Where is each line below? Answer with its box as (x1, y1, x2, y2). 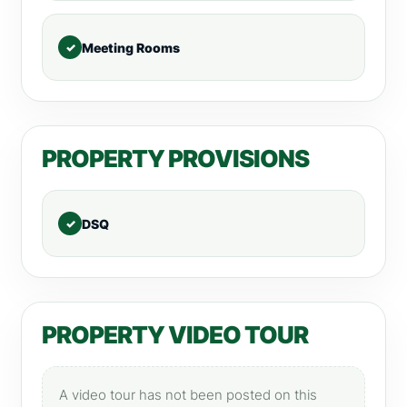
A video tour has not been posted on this (59, 386, 317, 403)
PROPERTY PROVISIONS (42, 144, 309, 173)
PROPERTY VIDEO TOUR (42, 321, 308, 349)
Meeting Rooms (82, 39, 180, 55)
